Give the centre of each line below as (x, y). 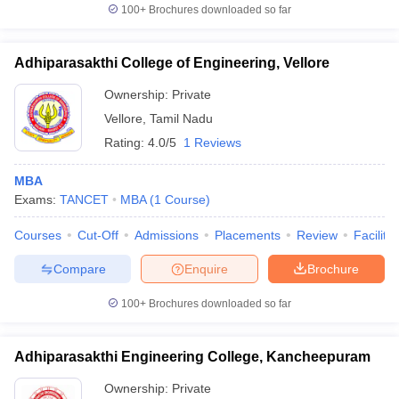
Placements (248, 235)
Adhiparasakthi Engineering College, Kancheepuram (192, 357)
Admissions (167, 235)
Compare (79, 269)
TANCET (84, 199)
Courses (38, 235)
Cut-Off (98, 235)
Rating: (126, 142)
